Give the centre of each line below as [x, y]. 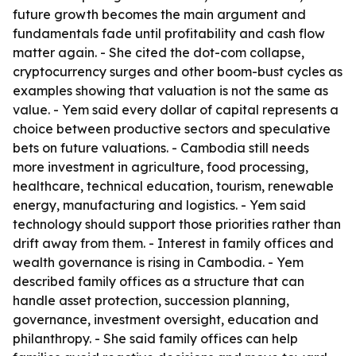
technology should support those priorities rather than [177, 224]
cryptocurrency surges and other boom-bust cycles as [178, 72]
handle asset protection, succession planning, [151, 300]
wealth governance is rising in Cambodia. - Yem [158, 262]
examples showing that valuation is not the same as [170, 91]
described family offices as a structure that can [159, 281]
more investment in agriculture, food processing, [161, 167]
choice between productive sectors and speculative [172, 129]
